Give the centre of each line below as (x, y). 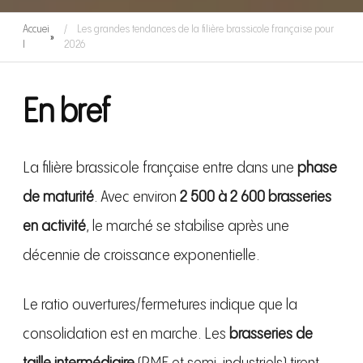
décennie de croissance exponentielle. (141, 256)
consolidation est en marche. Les (126, 335)
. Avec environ (137, 198)
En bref (66, 113)
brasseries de (271, 335)
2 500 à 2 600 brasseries (256, 198)
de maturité (58, 198)
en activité (54, 227)
